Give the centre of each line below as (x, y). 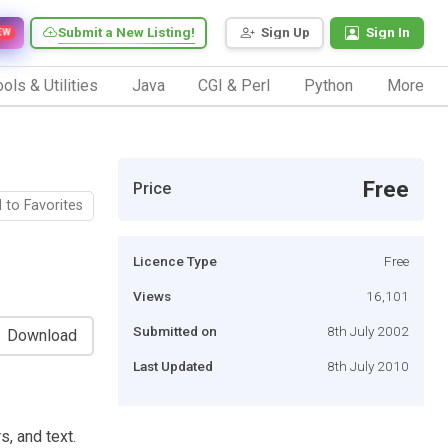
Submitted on (175, 330)
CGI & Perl (234, 85)
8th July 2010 (368, 365)
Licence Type (175, 260)
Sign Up (285, 32)
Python (329, 85)
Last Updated (173, 365)
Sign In (388, 32)
